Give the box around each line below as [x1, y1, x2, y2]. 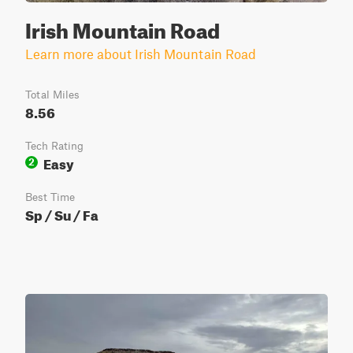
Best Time [25, 191, 75, 203]
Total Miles [25, 88, 80, 101]
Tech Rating [25, 139, 84, 152]
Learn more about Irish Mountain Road [25, 46, 256, 61]
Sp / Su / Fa [25, 203, 98, 224]
